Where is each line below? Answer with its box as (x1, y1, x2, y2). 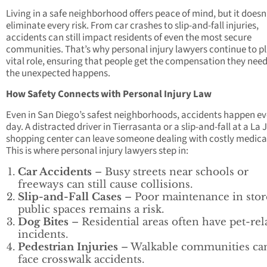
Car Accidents (18, 165, 92, 178)
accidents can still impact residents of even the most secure (6, 30, 252, 45)
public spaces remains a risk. (18, 203, 164, 216)
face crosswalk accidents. (18, 253, 144, 266)
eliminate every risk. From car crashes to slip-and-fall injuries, (6, 18, 259, 33)
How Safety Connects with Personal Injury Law (6, 86, 212, 101)
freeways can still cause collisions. (18, 178, 193, 191)
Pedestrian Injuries (18, 240, 118, 253)
